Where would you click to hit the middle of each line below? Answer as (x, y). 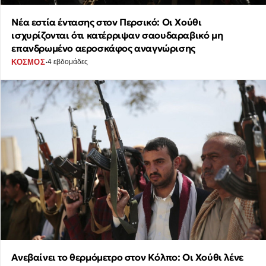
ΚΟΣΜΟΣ (28, 62)
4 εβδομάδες (67, 62)
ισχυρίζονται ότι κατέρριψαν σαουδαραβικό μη (117, 35)
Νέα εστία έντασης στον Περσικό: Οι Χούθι (107, 22)
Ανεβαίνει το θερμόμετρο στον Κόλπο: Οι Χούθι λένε (127, 257)
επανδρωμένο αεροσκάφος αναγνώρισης (103, 48)
